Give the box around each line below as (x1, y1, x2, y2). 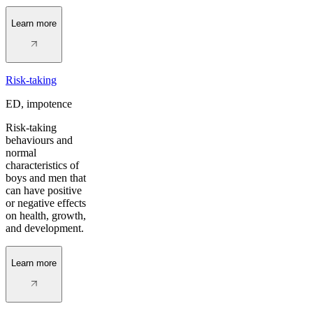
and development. (6, 222, 84, 235)
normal (6, 147, 36, 159)
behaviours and (6, 134, 73, 147)
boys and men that (6, 172, 86, 184)
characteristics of (6, 159, 79, 172)
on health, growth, (6, 210, 86, 222)
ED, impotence (6, 98, 72, 110)
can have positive (6, 184, 82, 197)
